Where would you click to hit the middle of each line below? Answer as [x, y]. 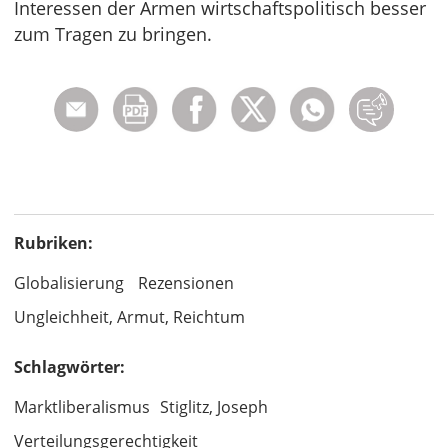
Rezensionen [186, 283]
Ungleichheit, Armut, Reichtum [129, 317]
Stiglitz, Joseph [214, 407]
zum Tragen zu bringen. [113, 34]
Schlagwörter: [69, 367]
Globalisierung [69, 283]
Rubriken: [53, 243]
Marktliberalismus [82, 407]
